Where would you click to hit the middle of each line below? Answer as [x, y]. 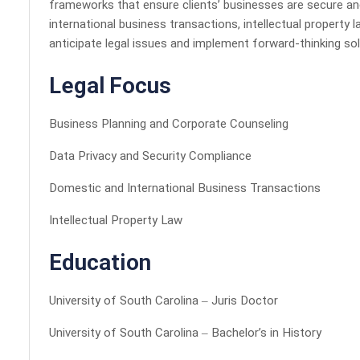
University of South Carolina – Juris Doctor [164, 301]
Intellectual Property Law [116, 221]
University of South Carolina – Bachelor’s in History [185, 333]
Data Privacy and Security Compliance [150, 157]
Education [100, 264]
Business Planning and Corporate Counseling [169, 125]
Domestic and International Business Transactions [185, 189]
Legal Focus [110, 88]
